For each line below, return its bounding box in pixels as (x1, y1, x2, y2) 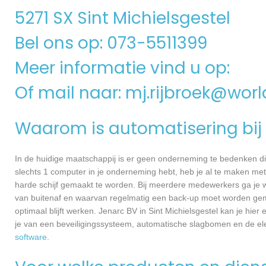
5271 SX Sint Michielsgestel (15, 7, 230, 30)
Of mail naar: (15, 81, 125, 104)
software (15, 232, 47, 242)
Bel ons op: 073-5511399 (15, 31, 207, 55)
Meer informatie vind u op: (15, 56, 234, 80)
